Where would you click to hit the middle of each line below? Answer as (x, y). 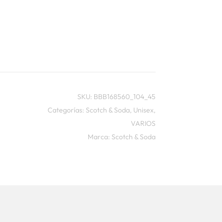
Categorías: (66, 110)
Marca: (99, 137)
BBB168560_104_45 (124, 97)
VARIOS (143, 124)
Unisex (143, 110)
